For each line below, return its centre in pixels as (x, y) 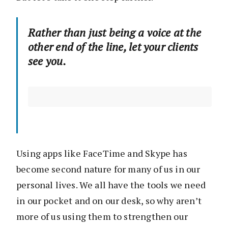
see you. (47, 61)
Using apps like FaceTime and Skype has (102, 153)
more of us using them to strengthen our (102, 217)
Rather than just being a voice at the (115, 33)
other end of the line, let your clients (113, 47)
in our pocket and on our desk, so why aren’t (109, 201)
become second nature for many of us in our (108, 169)
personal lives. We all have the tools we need (111, 185)
